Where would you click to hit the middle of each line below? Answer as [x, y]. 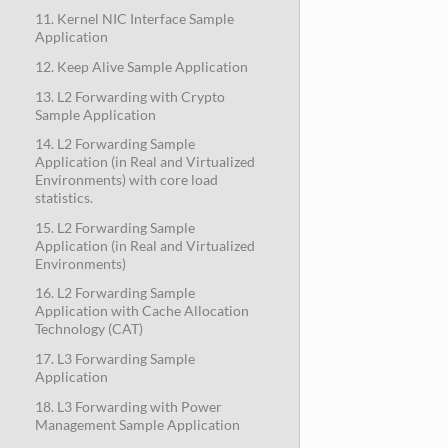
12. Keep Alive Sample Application [141, 66]
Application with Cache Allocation [141, 311]
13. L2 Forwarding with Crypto [129, 96]
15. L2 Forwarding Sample [114, 227]
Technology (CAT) [88, 329]
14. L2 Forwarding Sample [114, 144]
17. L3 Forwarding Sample [114, 358]
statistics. [63, 198]
